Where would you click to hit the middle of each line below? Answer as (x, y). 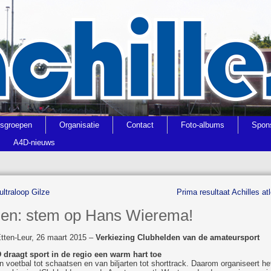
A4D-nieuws (34, 142)
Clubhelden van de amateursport (198, 237)
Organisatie (79, 125)
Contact (140, 125)
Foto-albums (202, 125)
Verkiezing (116, 237)
